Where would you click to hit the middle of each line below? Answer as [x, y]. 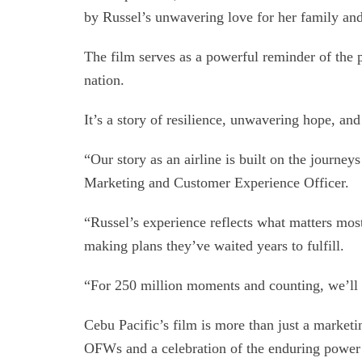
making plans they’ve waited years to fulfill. [214, 246]
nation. [104, 80]
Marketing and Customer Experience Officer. [217, 183]
